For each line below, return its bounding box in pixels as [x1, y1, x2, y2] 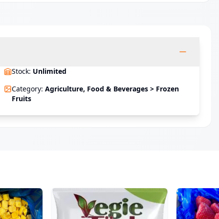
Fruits [12, 94, 31, 103]
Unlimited [33, 66, 66, 76]
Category [12, 84, 41, 93]
